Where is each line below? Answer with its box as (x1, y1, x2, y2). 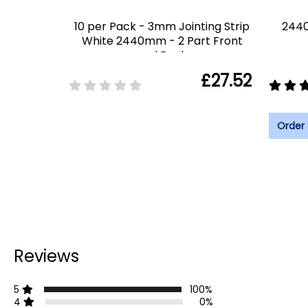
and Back (137, 47, 187, 63)
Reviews (14, 244, 79, 267)
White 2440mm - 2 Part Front (81, 32, 243, 49)
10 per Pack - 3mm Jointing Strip (74, 18, 250, 34)
